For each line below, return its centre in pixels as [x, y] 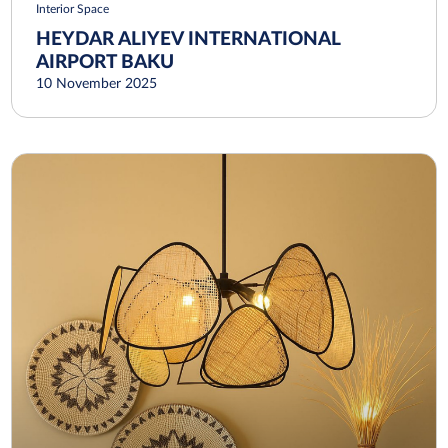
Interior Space [73, 9]
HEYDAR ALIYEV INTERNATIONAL [188, 40]
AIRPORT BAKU [105, 63]
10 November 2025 [97, 84]
